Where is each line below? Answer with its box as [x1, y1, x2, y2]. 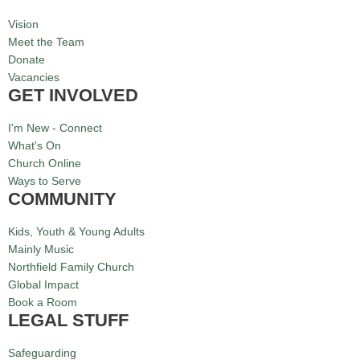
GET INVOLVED [8, 85, 138, 105]
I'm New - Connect [8, 122, 102, 134]
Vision [8, 18, 39, 31]
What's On [8, 140, 61, 152]
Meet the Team [8, 36, 84, 48]
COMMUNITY [8, 189, 117, 209]
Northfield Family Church [8, 261, 134, 273]
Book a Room [8, 297, 77, 309]
